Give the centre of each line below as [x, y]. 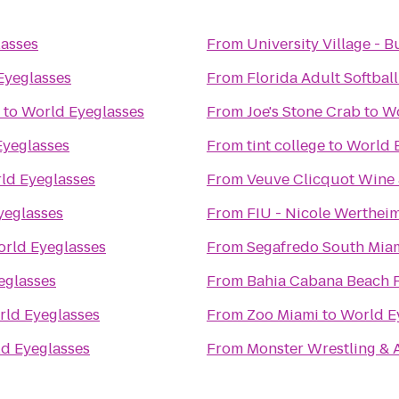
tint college [286, 146]
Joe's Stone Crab [304, 112]
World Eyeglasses [83, 112]
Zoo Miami [283, 315]
